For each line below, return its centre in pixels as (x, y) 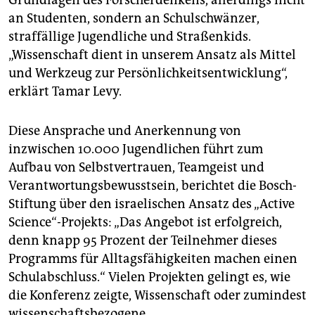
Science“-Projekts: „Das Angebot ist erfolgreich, (145, 222)
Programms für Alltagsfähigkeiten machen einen (153, 258)
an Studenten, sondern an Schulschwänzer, (134, 18)
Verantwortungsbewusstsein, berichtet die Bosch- (153, 185)
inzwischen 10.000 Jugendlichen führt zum (136, 149)
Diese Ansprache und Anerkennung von (125, 130)
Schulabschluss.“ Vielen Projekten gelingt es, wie (149, 277)
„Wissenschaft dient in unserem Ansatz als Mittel (152, 54)
